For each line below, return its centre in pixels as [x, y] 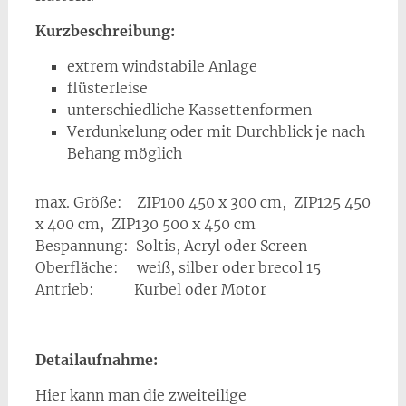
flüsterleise [107, 88]
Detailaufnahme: [96, 360]
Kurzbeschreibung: [105, 31]
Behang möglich [124, 154]
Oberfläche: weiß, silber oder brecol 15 [178, 268]
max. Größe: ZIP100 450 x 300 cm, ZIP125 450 [203, 203]
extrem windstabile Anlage [162, 67]
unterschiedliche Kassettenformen [189, 110]
